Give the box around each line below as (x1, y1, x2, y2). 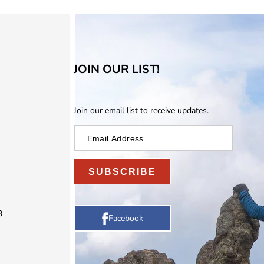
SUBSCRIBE (88, 167, 156, 177)
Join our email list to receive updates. (73, 105, 209, 116)
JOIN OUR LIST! (73, 61, 160, 77)
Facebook (108, 213, 143, 224)
